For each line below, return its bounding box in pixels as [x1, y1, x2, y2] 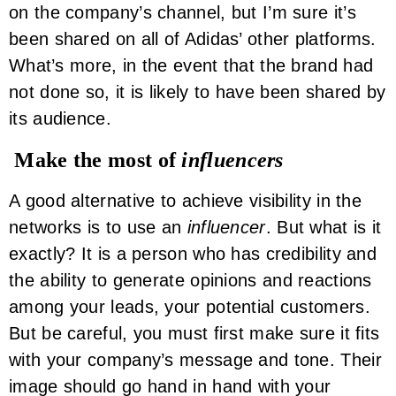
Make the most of [9, 148, 182, 172]
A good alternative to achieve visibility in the [9, 191, 362, 211]
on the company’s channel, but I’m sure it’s [9, 2, 356, 22]
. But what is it [265, 217, 382, 238]
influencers [181, 148, 284, 172]
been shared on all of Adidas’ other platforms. [9, 28, 377, 49]
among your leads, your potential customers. [9, 297, 370, 317]
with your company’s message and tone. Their [9, 350, 382, 370]
